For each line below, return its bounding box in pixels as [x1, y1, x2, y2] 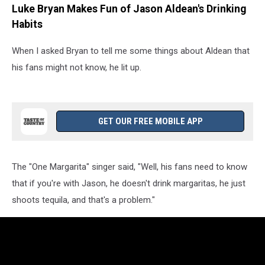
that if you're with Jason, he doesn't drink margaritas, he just [12, 177, 245, 189]
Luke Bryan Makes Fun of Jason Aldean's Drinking [12, 3, 246, 15]
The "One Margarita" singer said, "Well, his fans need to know [12, 161, 247, 172]
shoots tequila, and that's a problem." [12, 194, 155, 205]
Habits [12, 18, 43, 31]
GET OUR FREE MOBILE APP [98, 115, 203, 127]
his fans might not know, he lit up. [12, 62, 141, 73]
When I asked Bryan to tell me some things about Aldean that [12, 45, 250, 56]
